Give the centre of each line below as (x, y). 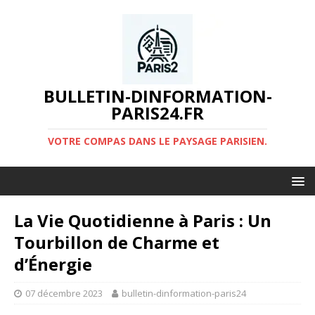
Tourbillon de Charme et (117, 242)
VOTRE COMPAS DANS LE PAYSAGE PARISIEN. (157, 141)
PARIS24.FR (157, 113)
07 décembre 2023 (64, 293)
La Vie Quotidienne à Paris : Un (143, 220)
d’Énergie (53, 264)
